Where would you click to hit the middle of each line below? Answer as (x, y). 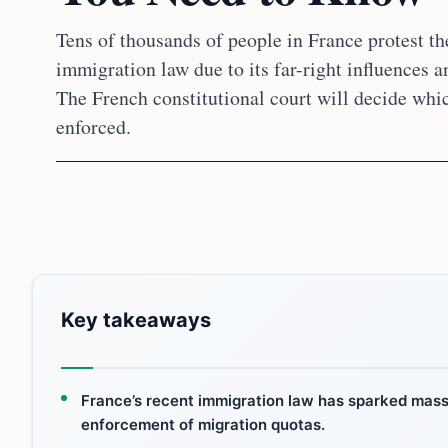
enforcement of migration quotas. (203, 424)
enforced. (93, 126)
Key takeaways (136, 320)
